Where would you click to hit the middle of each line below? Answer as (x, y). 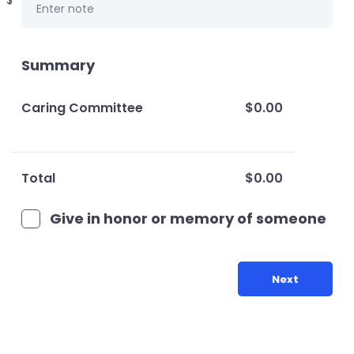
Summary (58, 65)
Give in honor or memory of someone (188, 218)
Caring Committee (82, 108)
